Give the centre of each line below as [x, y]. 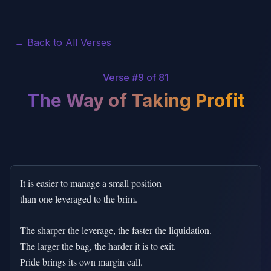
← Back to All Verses [63, 42]
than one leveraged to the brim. [79, 199]
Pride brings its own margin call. [81, 262]
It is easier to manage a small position [91, 183]
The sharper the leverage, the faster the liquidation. [116, 230]
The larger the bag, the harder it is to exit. [98, 246]
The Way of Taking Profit [135, 100]
